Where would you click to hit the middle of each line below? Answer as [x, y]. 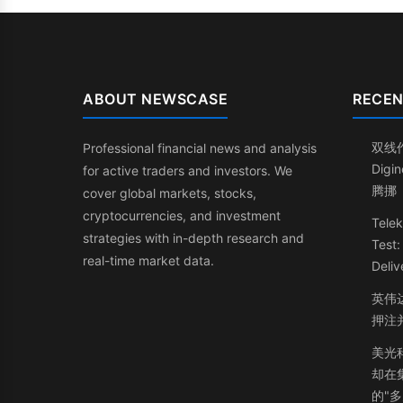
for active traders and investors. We [188, 170]
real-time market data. [148, 260]
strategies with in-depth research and [193, 237]
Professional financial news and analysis [200, 148]
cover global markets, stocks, [170, 193]
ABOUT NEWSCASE [155, 99]
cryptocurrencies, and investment [182, 215]
